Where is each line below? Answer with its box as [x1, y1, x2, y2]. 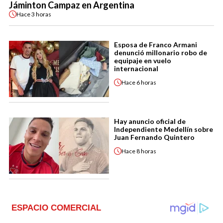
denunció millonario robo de [114, 48, 207, 57]
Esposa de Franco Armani [114, 40, 197, 49]
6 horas [136, 78, 156, 86]
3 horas [31, 10, 51, 18]
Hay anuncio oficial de [114, 117, 186, 126]
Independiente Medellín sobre [114, 125, 213, 134]
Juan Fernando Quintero [114, 133, 195, 142]
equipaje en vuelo [114, 56, 171, 65]
